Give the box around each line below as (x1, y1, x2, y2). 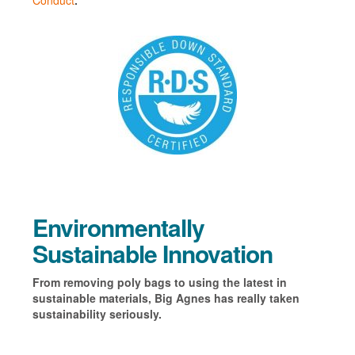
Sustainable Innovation (32, 236, 273, 271)
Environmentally (32, 210, 204, 245)
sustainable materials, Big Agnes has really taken (32, 290, 300, 307)
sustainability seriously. (32, 306, 162, 323)
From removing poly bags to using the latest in (32, 274, 287, 291)
